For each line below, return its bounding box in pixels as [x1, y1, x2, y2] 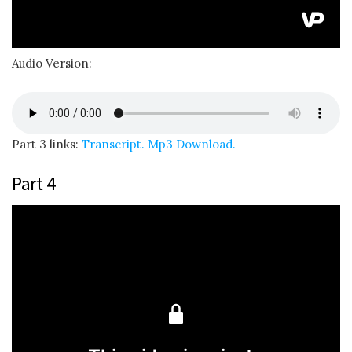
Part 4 [12, 171, 56, 196]
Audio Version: [12, 56, 92, 71]
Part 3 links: [12, 136, 82, 152]
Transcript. [82, 136, 145, 152]
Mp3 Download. [148, 136, 236, 152]
